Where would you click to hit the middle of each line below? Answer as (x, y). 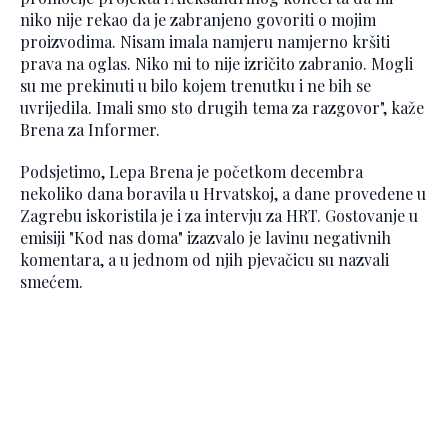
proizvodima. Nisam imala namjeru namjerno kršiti (205, 42)
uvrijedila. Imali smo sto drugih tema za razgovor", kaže (222, 108)
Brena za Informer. (90, 130)
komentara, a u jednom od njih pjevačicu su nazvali (204, 260)
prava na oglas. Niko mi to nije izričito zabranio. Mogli (216, 64)
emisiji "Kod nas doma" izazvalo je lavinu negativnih (205, 238)
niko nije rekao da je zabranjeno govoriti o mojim (198, 20)
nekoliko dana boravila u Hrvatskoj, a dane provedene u (223, 194)
